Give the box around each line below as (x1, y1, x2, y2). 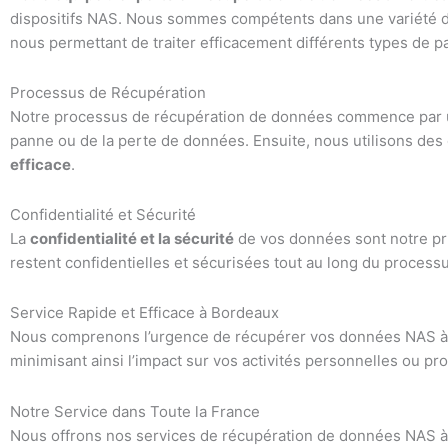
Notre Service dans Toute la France (10, 401, 260, 421)
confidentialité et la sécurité (30, 229, 234, 248)
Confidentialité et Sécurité (10, 205, 196, 224)
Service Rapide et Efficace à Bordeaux (10, 303, 279, 323)
